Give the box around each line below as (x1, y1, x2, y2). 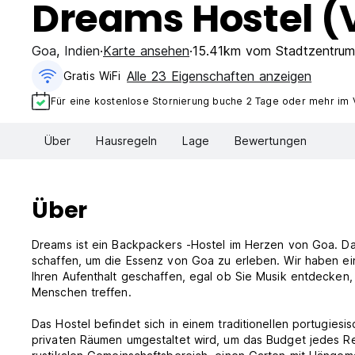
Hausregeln (96, 134, 158, 148)
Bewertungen (234, 134, 307, 148)
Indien (64, 43, 100, 59)
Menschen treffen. (32, 285, 132, 300)
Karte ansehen (103, 43, 189, 59)
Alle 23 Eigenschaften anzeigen (127, 68, 312, 84)
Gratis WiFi (63, 69, 121, 82)
